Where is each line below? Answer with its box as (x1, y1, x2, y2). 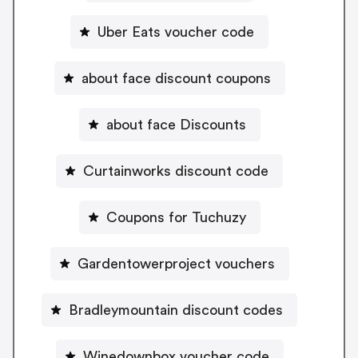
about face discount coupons (81, 70, 271, 86)
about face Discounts (105, 117, 246, 132)
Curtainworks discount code (83, 163, 268, 178)
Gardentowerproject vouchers (77, 256, 275, 271)
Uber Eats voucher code (97, 24, 254, 39)
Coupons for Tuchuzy (105, 209, 246, 225)
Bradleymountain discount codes (69, 302, 283, 317)
